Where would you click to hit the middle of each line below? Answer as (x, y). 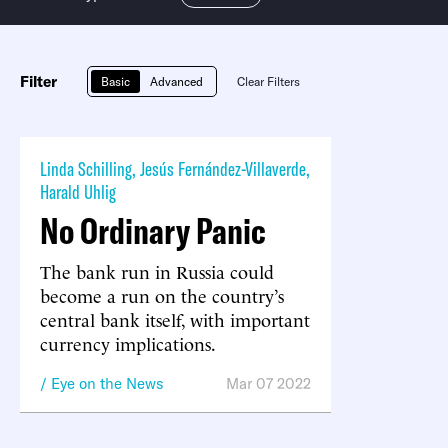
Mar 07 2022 (268, 383)
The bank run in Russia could (157, 270)
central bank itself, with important (175, 318)
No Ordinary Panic (153, 230)
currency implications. (128, 342)
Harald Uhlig (78, 191)
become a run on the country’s (162, 294)
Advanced (176, 81)
